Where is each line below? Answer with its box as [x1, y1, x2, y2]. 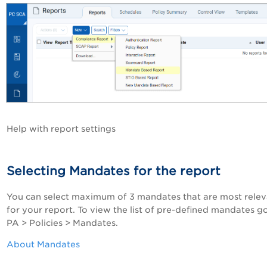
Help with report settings [7, 123, 116, 133]
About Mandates [7, 239, 80, 249]
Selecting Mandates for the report [7, 163, 221, 178]
